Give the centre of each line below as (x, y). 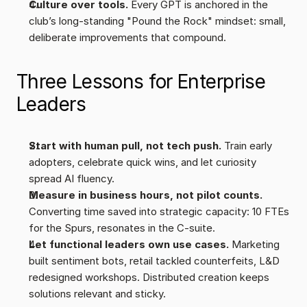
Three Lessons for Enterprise (141, 82)
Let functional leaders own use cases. (130, 244)
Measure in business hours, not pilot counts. (146, 195)
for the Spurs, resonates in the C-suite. (122, 228)
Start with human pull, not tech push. (125, 146)
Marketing (256, 244)
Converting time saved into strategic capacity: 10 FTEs (159, 211)
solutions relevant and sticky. (97, 294)
